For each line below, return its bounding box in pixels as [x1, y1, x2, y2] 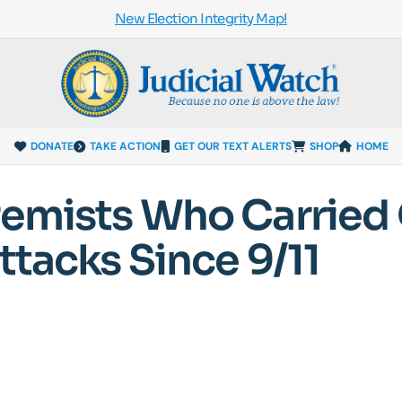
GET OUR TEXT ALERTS [173, 138, 292, 153]
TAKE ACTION [89, 138, 161, 153]
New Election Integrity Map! [115, 10, 287, 27]
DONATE [30, 138, 74, 153]
